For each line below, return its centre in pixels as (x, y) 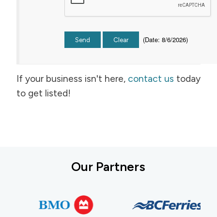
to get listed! (43, 93)
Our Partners (108, 166)
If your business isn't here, (72, 78)
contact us (151, 78)
